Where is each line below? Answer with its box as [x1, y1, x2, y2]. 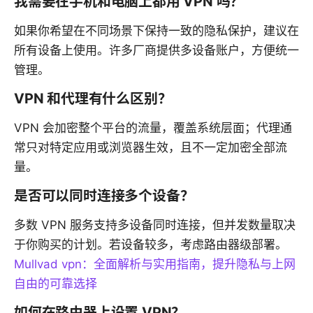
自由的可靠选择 [14, 276, 97, 291]
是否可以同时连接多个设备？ [14, 187, 194, 204]
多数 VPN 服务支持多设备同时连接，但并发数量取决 [14, 217, 296, 232]
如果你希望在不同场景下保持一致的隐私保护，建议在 [14, 23, 299, 38]
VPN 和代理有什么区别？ [14, 89, 172, 107]
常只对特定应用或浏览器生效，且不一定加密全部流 [14, 140, 287, 154]
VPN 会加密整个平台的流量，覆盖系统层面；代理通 [14, 120, 292, 135]
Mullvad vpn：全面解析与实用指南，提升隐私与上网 [14, 256, 296, 271]
